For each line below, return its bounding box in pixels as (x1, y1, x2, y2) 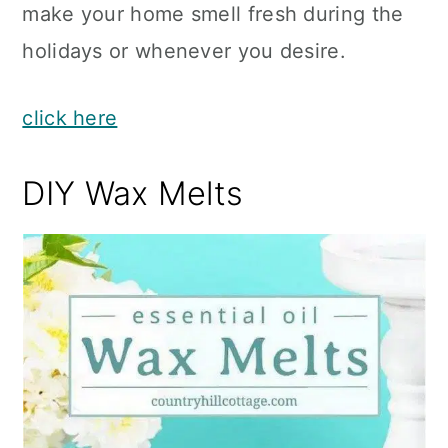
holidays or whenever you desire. (22, 39, 346, 63)
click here (22, 106, 118, 130)
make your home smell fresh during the (22, 2, 404, 26)
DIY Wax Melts (22, 174, 244, 213)
